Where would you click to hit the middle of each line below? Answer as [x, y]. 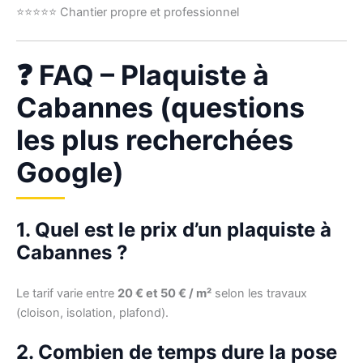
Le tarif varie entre [67, 293]
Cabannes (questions [160, 107]
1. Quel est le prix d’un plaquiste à [174, 229]
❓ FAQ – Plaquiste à [143, 75]
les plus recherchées [155, 139]
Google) [70, 172]
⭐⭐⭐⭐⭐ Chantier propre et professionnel [128, 12]
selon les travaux [259, 293]
